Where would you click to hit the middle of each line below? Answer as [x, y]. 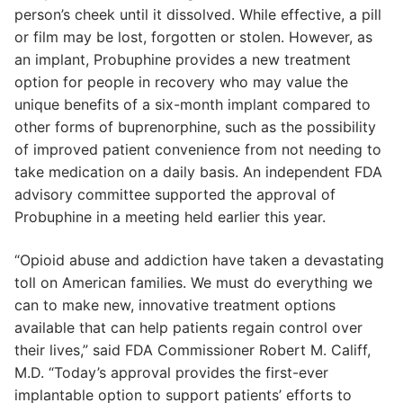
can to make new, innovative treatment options [175, 304]
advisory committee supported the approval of [175, 195]
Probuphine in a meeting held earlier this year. [170, 217]
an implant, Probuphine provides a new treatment [183, 60]
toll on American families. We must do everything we [193, 282]
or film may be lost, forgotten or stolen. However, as [193, 37]
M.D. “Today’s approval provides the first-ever [171, 372]
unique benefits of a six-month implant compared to [193, 105]
